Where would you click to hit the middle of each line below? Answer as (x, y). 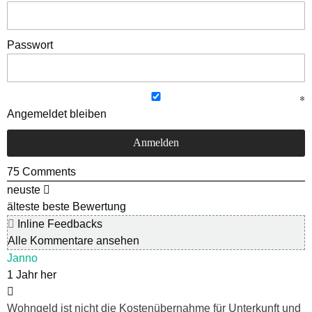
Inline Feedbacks (58, 224)
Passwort (30, 45)
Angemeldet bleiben (57, 114)
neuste (24, 189)
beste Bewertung (84, 206)
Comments (48, 171)
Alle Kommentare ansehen (73, 240)
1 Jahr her (32, 274)
